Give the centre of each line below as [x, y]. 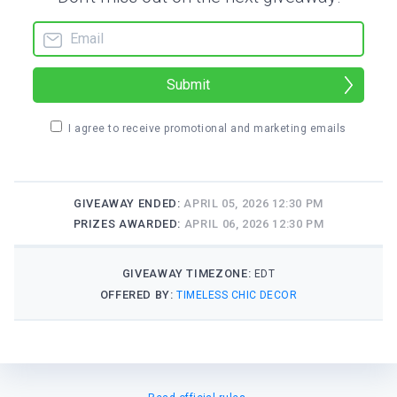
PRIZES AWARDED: [128, 224]
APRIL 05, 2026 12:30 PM [253, 204]
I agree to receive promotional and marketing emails [207, 129]
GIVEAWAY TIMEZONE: [188, 274]
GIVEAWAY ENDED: [129, 204]
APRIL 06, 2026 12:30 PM [254, 224]
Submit [188, 85]
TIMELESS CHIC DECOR [237, 296]
